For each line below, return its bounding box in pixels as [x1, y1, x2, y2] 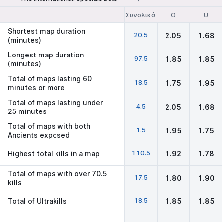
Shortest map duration [8, 27, 85, 35]
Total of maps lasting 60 [8, 74, 92, 83]
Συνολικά [126, 10, 156, 19]
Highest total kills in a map [8, 149, 100, 158]
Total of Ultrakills [8, 196, 67, 205]
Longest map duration [8, 51, 84, 59]
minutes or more [8, 83, 65, 92]
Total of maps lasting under [8, 98, 103, 107]
